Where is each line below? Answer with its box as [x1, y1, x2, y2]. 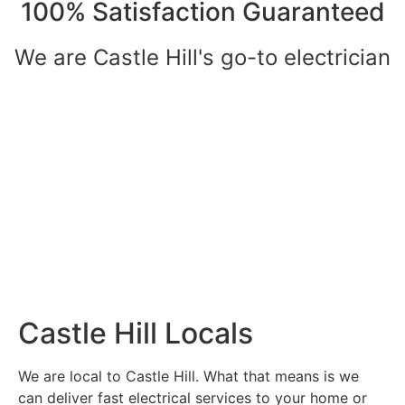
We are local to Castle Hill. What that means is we [18, 366, 359, 385]
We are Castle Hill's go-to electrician [14, 43, 391, 71]
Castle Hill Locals [18, 315, 253, 351]
